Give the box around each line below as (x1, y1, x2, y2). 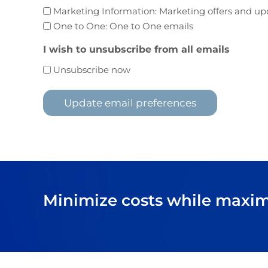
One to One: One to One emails (53, 20, 193, 32)
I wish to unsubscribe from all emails (43, 44, 230, 55)
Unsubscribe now (53, 63, 130, 75)
